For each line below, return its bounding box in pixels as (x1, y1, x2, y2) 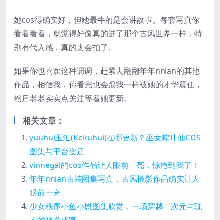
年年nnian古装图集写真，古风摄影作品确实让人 (29, 173, 200, 185)
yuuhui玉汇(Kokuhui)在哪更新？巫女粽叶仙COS (29, 132, 201, 143)
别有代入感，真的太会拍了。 (14, 42, 116, 53)
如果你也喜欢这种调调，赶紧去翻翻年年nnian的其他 (14, 65, 200, 77)
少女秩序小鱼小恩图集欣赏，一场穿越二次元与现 (29, 201, 202, 212)
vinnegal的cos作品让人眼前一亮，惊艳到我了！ (29, 160, 199, 171)
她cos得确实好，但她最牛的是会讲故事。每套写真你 (14, 14, 199, 26)
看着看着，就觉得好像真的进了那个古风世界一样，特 (14, 28, 202, 39)
